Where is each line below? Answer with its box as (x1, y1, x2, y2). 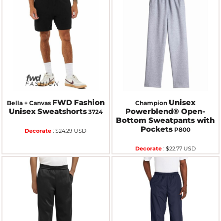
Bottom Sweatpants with (116, 115, 215, 125)
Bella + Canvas (6, 99, 51, 107)
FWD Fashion (52, 97, 105, 107)
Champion (135, 99, 168, 107)
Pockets (140, 124, 173, 134)
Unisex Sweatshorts (8, 106, 87, 116)
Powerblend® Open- (125, 106, 206, 116)
